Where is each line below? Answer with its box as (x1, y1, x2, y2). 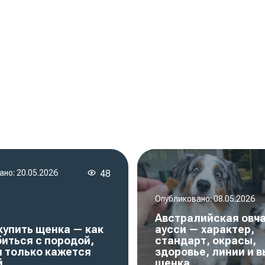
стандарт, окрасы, (154, 234, 256, 247)
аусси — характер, (154, 222, 254, 235)
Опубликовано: (154, 193, 214, 203)
